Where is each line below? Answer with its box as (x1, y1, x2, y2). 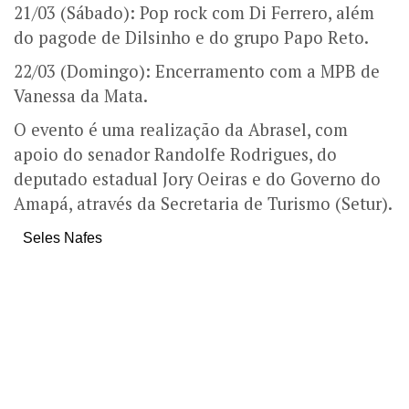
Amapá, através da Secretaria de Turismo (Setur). (14, 193, 393, 215)
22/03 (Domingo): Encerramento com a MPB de (14, 60, 380, 82)
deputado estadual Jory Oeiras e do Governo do (14, 168, 381, 190)
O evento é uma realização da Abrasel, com (14, 119, 348, 141)
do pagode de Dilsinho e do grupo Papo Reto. (14, 26, 369, 48)
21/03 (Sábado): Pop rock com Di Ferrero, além (14, 2, 374, 24)
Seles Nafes (23, 230, 102, 246)
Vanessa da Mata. (14, 85, 148, 107)
